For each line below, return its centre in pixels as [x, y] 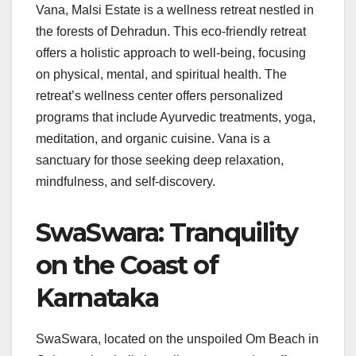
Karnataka [97, 298]
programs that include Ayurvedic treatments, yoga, [176, 118]
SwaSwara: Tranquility [167, 233]
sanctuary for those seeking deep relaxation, [160, 161]
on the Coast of [127, 265]
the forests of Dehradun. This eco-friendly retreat [171, 32]
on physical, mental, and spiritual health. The [161, 75]
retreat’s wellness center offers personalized [159, 96]
